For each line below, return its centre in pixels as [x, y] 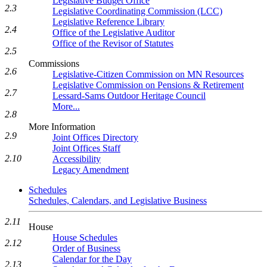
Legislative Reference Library [108, 22]
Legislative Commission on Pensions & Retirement [148, 85]
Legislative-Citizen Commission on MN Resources [148, 74]
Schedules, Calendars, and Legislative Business [118, 201]
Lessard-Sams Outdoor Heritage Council [129, 96]
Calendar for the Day [92, 259]
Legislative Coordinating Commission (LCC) [137, 11]
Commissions [54, 63]
